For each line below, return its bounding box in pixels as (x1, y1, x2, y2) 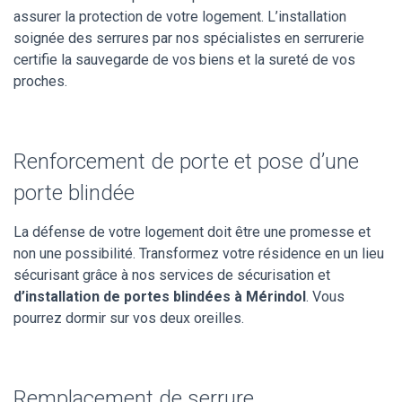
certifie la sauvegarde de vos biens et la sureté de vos (13, 50, 355, 68)
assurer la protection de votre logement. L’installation (13, 7, 346, 25)
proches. (13, 72, 67, 90)
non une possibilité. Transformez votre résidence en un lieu (13, 244, 384, 262)
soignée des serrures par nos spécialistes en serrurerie (13, 29, 364, 47)
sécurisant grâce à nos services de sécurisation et (13, 266, 330, 284)
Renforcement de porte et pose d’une (13, 148, 359, 174)
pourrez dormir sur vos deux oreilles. (13, 309, 244, 327)
